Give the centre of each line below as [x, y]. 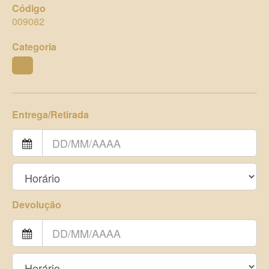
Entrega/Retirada [50, 115]
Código [29, 8]
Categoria [34, 47]
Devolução [37, 205]
